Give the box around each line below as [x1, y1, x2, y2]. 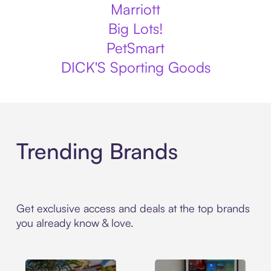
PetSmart [106, 39, 165, 57]
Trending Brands [16, 137, 178, 165]
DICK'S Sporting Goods [60, 58, 211, 76]
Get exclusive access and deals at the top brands [16, 201, 250, 215]
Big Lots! [108, 19, 163, 38]
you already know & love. [16, 216, 134, 230]
